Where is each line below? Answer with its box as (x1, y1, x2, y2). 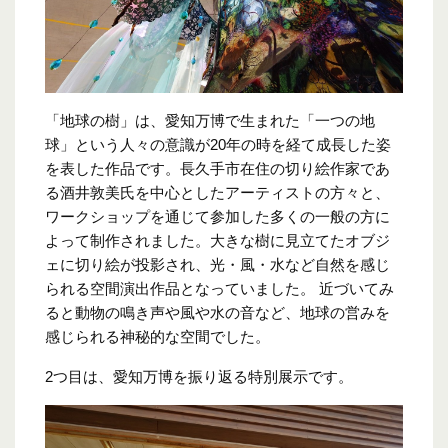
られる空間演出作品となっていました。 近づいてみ (45, 279, 394, 297)
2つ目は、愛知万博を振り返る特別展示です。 (45, 367, 353, 385)
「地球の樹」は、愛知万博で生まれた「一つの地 (45, 111, 375, 129)
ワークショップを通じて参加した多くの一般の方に (45, 207, 390, 225)
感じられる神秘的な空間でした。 (45, 327, 270, 345)
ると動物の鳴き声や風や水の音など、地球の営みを (45, 303, 390, 321)
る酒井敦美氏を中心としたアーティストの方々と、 (45, 183, 390, 201)
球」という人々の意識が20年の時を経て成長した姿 (45, 135, 391, 153)
